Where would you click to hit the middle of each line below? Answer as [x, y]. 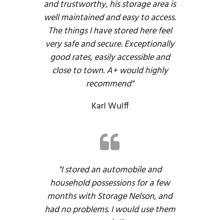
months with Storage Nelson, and [110, 197]
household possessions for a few [110, 184]
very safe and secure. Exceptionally [110, 45]
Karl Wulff [110, 107]
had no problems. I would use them [110, 210]
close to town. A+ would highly [110, 71]
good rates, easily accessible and [110, 58]
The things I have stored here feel [110, 31]
